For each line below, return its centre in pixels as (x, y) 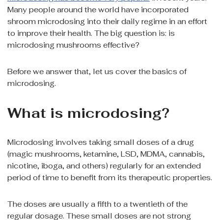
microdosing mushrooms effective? (73, 45)
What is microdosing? (88, 113)
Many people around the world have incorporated (98, 10)
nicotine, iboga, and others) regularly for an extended (104, 166)
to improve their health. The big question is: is (91, 33)
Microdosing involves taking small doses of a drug (101, 142)
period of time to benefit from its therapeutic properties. (110, 178)
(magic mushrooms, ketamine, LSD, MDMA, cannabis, (106, 154)
